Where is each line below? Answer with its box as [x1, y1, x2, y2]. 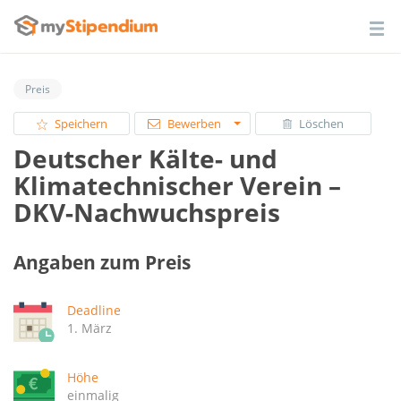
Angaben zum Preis [13, 250, 191, 276]
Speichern [54, 116, 107, 132]
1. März [67, 319, 112, 337]
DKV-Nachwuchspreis [13, 195, 280, 230]
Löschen [299, 116, 344, 132]
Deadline [67, 301, 121, 319]
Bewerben [167, 116, 221, 132]
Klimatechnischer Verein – [13, 168, 341, 203]
